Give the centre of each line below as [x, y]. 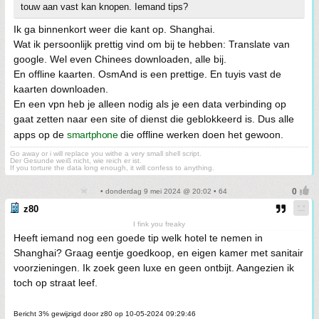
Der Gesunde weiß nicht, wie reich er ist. [76, 161]
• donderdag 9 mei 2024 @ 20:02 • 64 [162, 191]
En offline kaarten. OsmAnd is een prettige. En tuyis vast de [147, 74]
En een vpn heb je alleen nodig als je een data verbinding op [150, 104]
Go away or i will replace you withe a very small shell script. [106, 153]
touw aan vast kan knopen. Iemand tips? [104, 7]
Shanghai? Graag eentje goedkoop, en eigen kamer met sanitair [158, 253]
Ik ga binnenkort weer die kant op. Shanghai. [114, 29]
